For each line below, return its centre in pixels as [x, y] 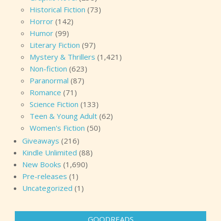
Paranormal [49, 80]
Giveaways [41, 140]
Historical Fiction [57, 9]
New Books [42, 164]
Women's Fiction [57, 128]
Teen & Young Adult [63, 116]
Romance [45, 92]
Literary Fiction [55, 45]
